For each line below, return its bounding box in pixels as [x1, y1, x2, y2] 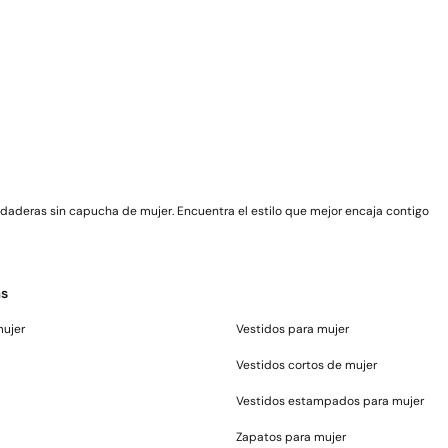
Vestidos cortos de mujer [236, 357, 377, 373]
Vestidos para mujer [236, 321, 349, 337]
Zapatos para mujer [236, 429, 346, 445]
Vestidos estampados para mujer [236, 393, 424, 409]
